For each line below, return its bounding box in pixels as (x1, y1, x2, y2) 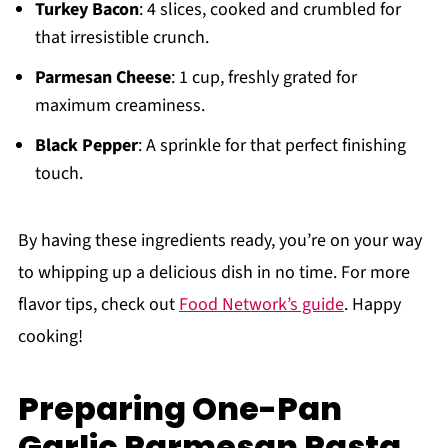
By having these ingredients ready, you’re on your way (17, 227, 422, 253)
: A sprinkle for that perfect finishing (137, 132, 406, 158)
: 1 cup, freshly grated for (170, 64, 357, 90)
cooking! (17, 323, 83, 349)
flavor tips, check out (17, 291, 179, 317)
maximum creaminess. (34, 92, 205, 118)
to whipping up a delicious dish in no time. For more (17, 259, 410, 285)
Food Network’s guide (178, 291, 344, 317)
